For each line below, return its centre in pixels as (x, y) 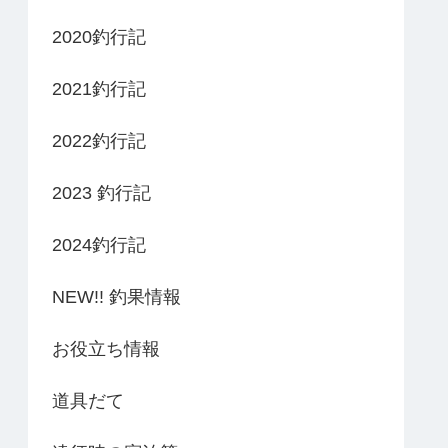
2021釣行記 (99, 89)
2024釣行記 (99, 245)
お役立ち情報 (106, 349)
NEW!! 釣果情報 (116, 297)
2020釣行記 (99, 37)
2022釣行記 (99, 141)
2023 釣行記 (101, 193)
